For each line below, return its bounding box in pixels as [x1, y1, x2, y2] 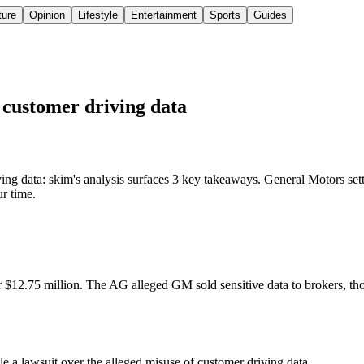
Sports [210, 9, 240, 22]
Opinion [29, 9, 65, 22]
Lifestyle [78, 9, 118, 22]
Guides [253, 9, 287, 22]
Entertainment [131, 9, 197, 22]
